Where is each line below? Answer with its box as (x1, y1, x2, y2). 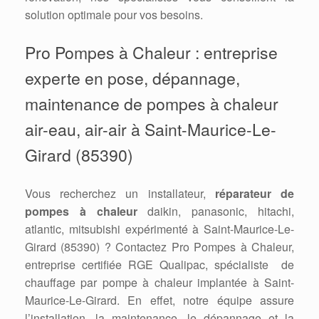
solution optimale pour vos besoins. (25, 6, 203, 23)
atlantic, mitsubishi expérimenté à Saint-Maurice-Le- (25, 221, 294, 238)
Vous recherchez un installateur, (25, 185, 215, 202)
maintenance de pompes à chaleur (25, 92, 278, 116)
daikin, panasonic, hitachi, (137, 203, 295, 220)
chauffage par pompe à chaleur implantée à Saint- (25, 274, 294, 291)
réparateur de (214, 185, 295, 202)
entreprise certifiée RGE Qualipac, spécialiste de (25, 256, 294, 273)
